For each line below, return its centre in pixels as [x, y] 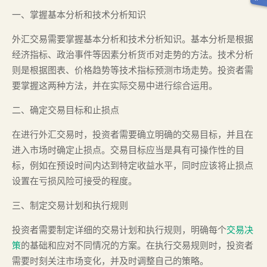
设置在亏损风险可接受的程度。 [74, 181]
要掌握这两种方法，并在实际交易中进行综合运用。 [115, 86]
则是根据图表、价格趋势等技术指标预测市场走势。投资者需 [133, 70]
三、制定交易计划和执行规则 [70, 205]
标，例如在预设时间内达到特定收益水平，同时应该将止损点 [133, 165]
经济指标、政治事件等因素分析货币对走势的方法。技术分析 [133, 55]
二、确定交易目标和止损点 [66, 110]
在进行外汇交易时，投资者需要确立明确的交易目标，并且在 [133, 134]
